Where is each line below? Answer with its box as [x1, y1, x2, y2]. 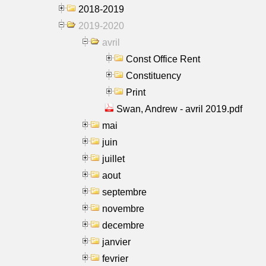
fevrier [102, 253, 128, 264]
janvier [102, 236, 131, 247]
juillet [102, 153, 125, 164]
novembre [102, 203, 144, 214]
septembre [102, 186, 147, 197]
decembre [102, 220, 144, 230]
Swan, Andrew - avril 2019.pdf [116, 103, 242, 114]
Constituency [126, 70, 181, 81]
